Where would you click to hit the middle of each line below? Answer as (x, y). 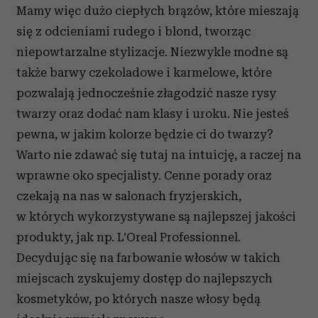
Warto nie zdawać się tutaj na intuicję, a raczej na (159, 155)
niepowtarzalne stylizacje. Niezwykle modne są (152, 52)
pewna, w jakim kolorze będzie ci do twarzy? (145, 134)
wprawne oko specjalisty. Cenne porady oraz (146, 175)
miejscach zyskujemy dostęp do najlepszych (144, 278)
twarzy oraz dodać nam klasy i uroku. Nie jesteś (153, 114)
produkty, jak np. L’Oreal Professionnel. (128, 237)
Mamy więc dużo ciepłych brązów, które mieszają (158, 11)
